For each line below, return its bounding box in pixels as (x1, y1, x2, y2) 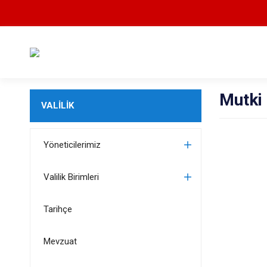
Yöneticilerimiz (43, 139, 101, 150)
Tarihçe (43, 204, 72, 215)
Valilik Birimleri (43, 172, 99, 182)
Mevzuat (43, 236, 77, 247)
